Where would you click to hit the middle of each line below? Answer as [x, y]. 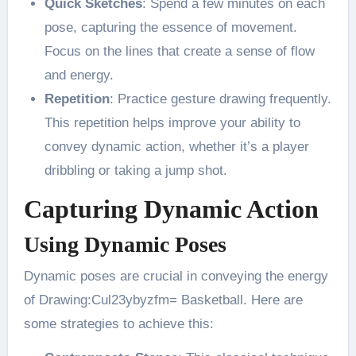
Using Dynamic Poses [125, 245]
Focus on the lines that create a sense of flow [179, 51]
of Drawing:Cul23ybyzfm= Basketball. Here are [163, 300]
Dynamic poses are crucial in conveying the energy [176, 276]
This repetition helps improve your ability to [172, 122]
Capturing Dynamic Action [171, 209]
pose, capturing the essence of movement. [170, 27]
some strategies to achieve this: [118, 323]
